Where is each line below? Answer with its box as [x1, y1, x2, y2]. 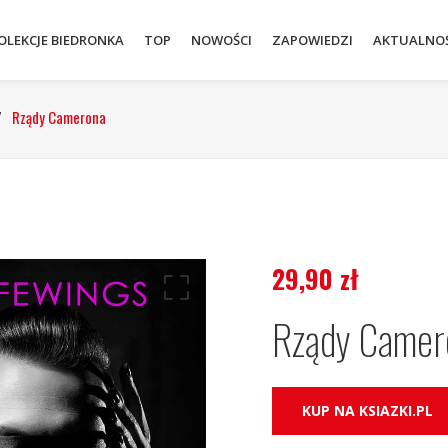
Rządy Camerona [12, 106, 106, 128]
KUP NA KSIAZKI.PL [302, 401, 434, 420]
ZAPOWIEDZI [272, 31, 353, 49]
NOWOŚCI [191, 31, 252, 49]
